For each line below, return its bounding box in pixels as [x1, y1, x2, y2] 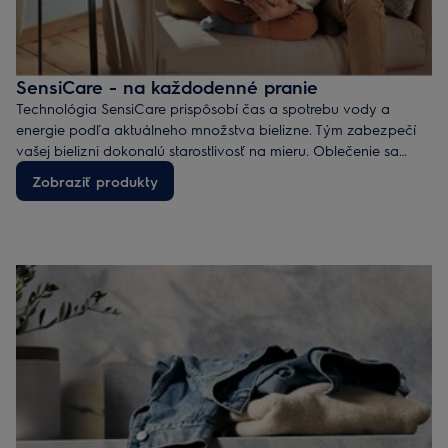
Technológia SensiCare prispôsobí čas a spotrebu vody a [16, 99, 390, 118]
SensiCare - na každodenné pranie [16, 75, 318, 99]
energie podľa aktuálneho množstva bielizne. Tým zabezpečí [16, 120, 416, 139]
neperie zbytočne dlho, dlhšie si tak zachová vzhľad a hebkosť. [16, 162, 429, 181]
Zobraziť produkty [32, 171, 158, 190]
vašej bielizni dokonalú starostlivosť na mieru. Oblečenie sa [16, 141, 399, 160]
